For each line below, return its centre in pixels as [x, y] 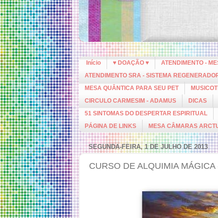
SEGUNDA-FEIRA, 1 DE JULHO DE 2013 [148, 146]
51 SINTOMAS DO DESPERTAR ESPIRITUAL [146, 113]
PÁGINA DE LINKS [110, 126]
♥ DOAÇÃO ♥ [131, 63]
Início [93, 63]
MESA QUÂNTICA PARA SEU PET [132, 88]
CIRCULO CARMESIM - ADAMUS [130, 101]
